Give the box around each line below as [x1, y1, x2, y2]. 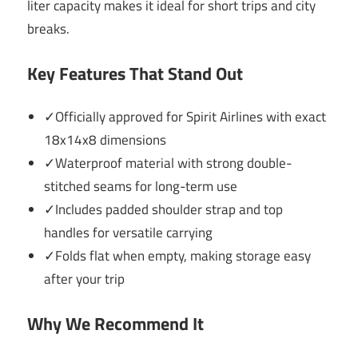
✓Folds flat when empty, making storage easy [44, 245, 312, 267]
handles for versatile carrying [44, 222, 213, 244]
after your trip [44, 268, 125, 290]
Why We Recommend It [27, 309, 204, 337]
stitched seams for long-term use [44, 176, 238, 197]
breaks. [27, 18, 70, 40]
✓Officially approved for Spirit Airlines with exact [44, 106, 327, 128]
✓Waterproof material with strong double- [44, 153, 292, 174]
